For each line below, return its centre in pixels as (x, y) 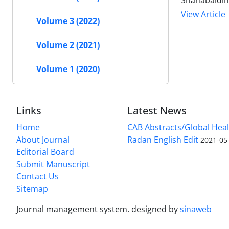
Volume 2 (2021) (68, 45)
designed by (156, 209)
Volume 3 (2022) (68, 21)
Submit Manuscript (53, 164)
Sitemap (32, 189)
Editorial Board (45, 152)
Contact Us (38, 177)
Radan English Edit (163, 140)
